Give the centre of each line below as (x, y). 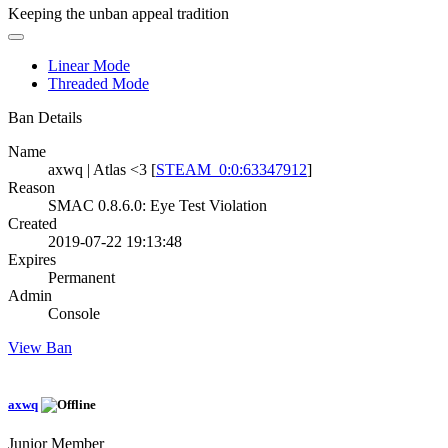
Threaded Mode (98, 83)
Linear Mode (89, 65)
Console (74, 313)
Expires (32, 259)
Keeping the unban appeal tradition (118, 13)
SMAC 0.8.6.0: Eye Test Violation (157, 205)
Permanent (81, 277)
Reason (31, 187)
